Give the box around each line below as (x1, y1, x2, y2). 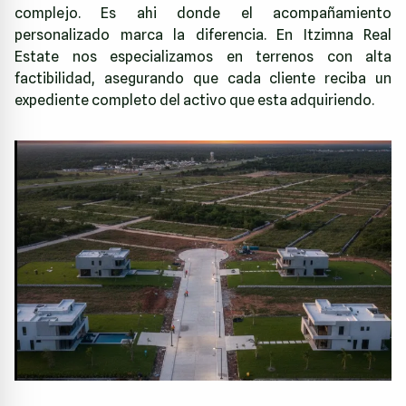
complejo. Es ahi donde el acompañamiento (14, 5, 391, 23)
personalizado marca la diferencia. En (14, 26, 304, 44)
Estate (14, 48, 59, 66)
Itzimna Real (303, 26, 391, 44)
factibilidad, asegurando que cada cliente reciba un (14, 70, 391, 88)
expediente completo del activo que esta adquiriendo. (14, 92, 374, 110)
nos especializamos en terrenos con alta (59, 48, 391, 66)
